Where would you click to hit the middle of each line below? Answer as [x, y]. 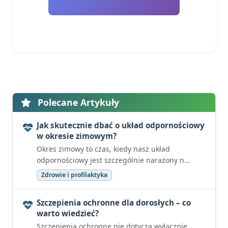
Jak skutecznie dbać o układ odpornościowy [121, 125]
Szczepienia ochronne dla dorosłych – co [114, 203]
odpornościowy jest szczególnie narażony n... [113, 160]
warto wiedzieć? [68, 213]
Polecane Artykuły [77, 102]
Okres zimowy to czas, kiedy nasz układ [103, 149]
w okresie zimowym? [77, 136]
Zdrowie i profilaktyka [74, 175]
